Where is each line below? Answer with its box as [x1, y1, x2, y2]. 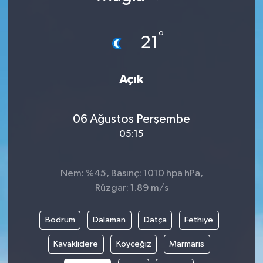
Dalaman [93, 215, 126, 225]
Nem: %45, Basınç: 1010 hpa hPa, [60, 168, 203, 179]
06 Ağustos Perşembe [73, 112, 190, 126]
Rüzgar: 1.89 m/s [95, 183, 168, 194]
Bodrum [45, 215, 75, 225]
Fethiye [184, 215, 213, 225]
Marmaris [169, 240, 205, 249]
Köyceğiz [116, 240, 151, 249]
